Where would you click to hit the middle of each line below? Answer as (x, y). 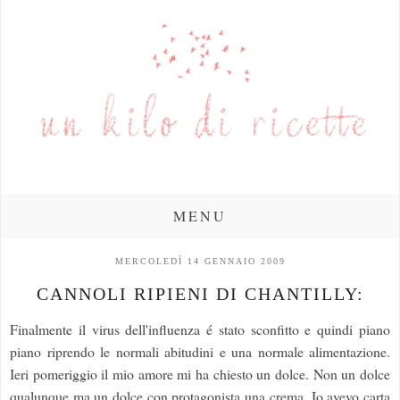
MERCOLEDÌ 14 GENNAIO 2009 (200, 261)
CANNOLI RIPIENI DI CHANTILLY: (200, 293)
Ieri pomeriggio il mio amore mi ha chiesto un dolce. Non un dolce (200, 374)
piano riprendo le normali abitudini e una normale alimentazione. (200, 352)
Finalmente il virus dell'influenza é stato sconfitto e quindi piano (200, 329)
